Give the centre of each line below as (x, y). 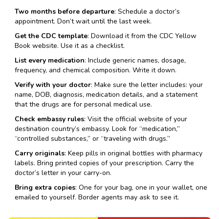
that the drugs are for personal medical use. (83, 105)
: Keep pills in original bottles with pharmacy (133, 153)
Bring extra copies (45, 188)
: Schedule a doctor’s (147, 12)
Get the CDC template (51, 36)
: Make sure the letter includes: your (147, 85)
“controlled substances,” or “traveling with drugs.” (92, 139)
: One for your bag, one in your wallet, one (141, 188)
